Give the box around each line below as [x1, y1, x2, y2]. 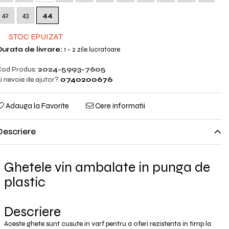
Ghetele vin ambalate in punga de [4, 159, 210, 175]
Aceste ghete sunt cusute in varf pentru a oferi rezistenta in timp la [4, 219, 211, 228]
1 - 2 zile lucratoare [62, 45, 120, 54]
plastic [4, 174, 45, 190]
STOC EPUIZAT [7, 32, 63, 41]
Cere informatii [93, 101, 145, 110]
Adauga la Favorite [4, 101, 69, 110]
